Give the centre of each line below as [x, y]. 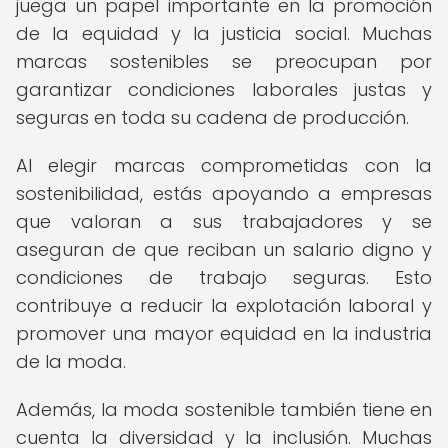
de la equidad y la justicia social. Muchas [224, 33]
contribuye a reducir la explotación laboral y [224, 305]
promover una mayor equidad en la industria [224, 333]
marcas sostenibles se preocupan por [224, 61]
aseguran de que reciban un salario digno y [224, 249]
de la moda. [71, 361]
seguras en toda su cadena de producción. [212, 117]
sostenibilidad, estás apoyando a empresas [224, 193]
